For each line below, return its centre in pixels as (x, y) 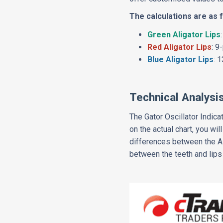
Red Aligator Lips (180, 47)
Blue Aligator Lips (181, 59)
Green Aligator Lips (184, 35)
